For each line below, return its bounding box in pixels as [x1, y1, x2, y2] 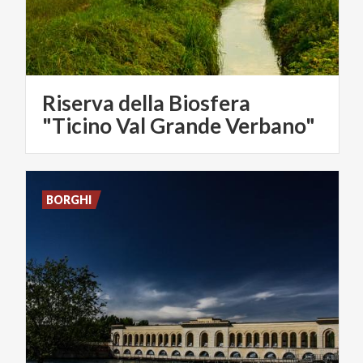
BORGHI [46, 192, 92, 207]
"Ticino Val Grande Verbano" [42, 112, 315, 139]
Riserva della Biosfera [42, 89, 250, 116]
